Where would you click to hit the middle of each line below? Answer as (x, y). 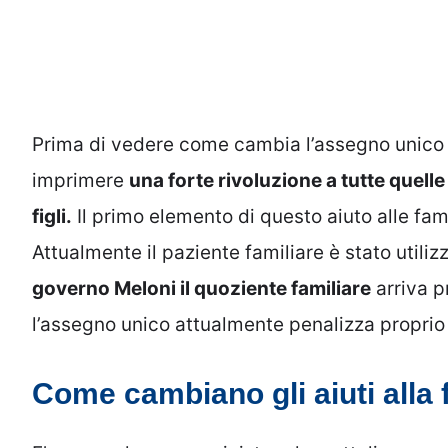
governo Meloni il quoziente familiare (201, 288)
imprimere (80, 180)
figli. (52, 216)
